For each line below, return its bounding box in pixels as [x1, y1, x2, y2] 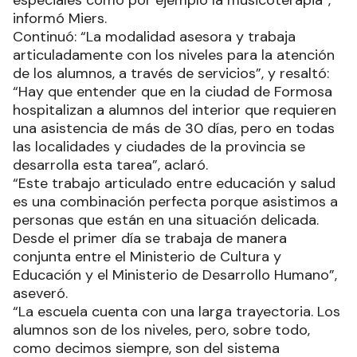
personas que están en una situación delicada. [13, 210, 319, 230]
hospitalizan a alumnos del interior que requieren [13, 100, 336, 120]
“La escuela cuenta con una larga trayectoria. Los [13, 302, 340, 322]
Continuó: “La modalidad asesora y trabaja [13, 27, 296, 47]
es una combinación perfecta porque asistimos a [13, 192, 338, 212]
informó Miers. [13, 9, 107, 29]
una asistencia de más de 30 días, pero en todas [13, 119, 335, 139]
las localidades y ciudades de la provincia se [13, 137, 305, 157]
